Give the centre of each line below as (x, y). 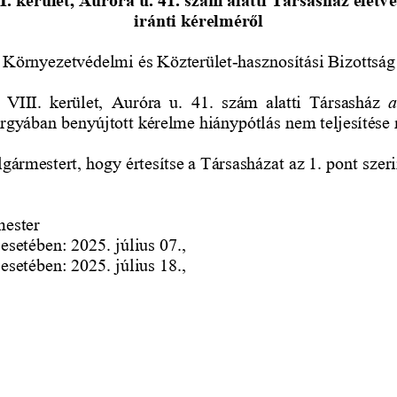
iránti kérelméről (198, 20)
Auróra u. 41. (162, 101)
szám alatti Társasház (303, 101)
